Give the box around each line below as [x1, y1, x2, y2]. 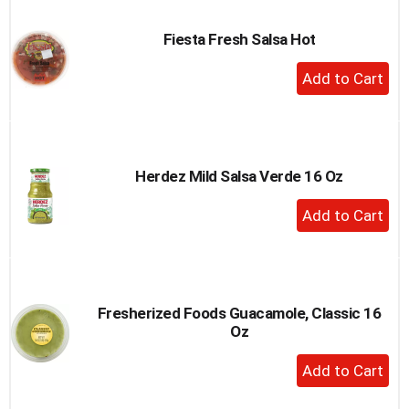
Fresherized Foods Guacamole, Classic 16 [97, 303, 382, 322]
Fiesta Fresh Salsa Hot [163, 29, 316, 48]
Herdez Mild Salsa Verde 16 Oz [135, 166, 343, 185]
